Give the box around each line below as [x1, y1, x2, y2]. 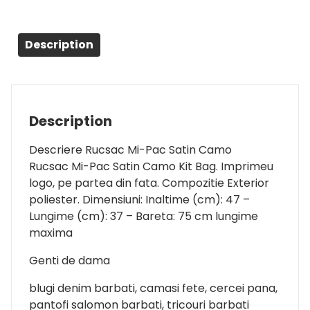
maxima [29, 224, 73, 241]
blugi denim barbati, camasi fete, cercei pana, [29, 280, 277, 296]
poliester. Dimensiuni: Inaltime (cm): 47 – [29, 191, 250, 208]
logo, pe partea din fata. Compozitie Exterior [29, 174, 269, 191]
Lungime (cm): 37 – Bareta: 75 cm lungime [29, 208, 258, 224]
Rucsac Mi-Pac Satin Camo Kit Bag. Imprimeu [29, 158, 273, 174]
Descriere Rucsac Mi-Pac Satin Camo [29, 141, 232, 158]
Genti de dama [29, 252, 110, 268]
